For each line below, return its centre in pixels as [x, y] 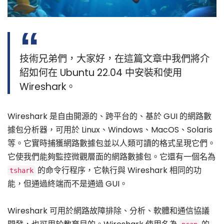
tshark [21, 170]
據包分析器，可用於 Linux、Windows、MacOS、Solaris [110, 129]
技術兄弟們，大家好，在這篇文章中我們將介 [115, 59]
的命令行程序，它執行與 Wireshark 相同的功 [118, 170]
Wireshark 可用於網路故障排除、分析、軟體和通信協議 [108, 211]
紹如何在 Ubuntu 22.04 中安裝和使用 [101, 73]
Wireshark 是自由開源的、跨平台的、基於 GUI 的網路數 [109, 116]
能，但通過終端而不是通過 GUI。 [67, 183]
